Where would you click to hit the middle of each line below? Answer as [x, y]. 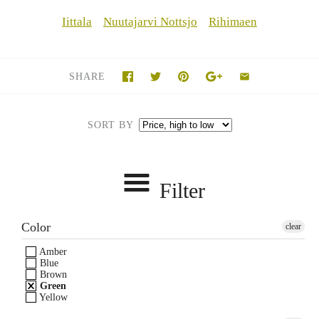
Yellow [52, 297]
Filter [183, 190]
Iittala [77, 21]
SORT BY [110, 125]
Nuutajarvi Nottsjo [150, 21]
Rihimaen [233, 21]
